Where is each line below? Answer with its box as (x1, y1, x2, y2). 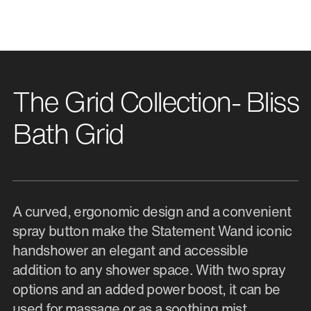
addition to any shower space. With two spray (12, 259, 286, 280)
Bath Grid (12, 112, 124, 153)
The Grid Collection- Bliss (12, 81, 299, 121)
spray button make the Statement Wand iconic (12, 220, 292, 241)
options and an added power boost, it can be (12, 278, 280, 299)
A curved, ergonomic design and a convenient (12, 201, 292, 221)
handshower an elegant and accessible (12, 239, 249, 260)
